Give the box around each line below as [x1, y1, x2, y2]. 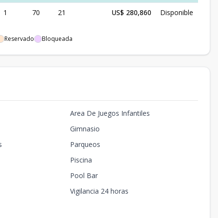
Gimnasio [70, 124, 100, 133]
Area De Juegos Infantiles [70, 109, 150, 118]
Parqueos [70, 140, 100, 149]
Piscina [70, 155, 92, 164]
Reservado [4, 35, 34, 43]
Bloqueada [42, 35, 73, 43]
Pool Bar [70, 171, 98, 180]
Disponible [160, 8, 193, 17]
